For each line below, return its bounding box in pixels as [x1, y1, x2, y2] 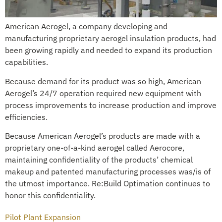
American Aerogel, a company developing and [5, 21, 167, 32]
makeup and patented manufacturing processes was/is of [5, 166, 211, 177]
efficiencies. [5, 111, 48, 122]
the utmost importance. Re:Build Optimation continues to [5, 178, 210, 189]
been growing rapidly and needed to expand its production [5, 45, 212, 55]
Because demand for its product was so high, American [5, 76, 201, 86]
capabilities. [5, 57, 48, 67]
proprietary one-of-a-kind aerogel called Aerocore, [5, 143, 184, 153]
